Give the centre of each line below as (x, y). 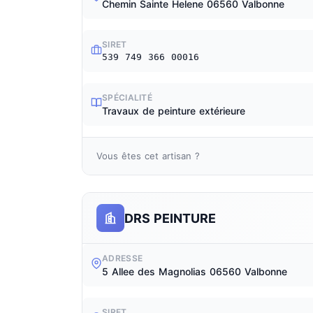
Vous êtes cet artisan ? (148, 156)
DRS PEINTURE (170, 218)
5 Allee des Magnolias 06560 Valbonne (195, 271)
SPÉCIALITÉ (127, 97)
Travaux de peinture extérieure (174, 111)
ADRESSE (123, 258)
